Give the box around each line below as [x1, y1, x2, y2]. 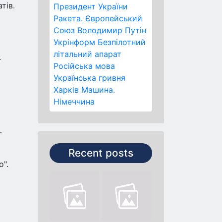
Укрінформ [54, 37, 95, 47]
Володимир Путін [77, 25, 146, 35]
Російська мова [54, 61, 115, 71]
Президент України [54, 1, 128, 11]
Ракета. [54, 13, 83, 23]
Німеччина [54, 97, 95, 107]
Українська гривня [54, 73, 125, 83]
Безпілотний [98, 37, 146, 47]
